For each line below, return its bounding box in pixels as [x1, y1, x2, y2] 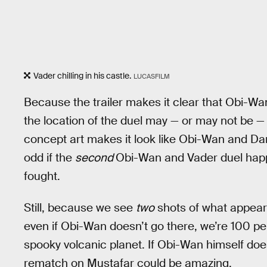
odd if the [24, 150, 75, 165]
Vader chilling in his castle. [33, 70, 131, 82]
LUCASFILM [133, 72, 170, 81]
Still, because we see [24, 200, 136, 215]
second [75, 150, 116, 165]
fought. [24, 168, 60, 184]
